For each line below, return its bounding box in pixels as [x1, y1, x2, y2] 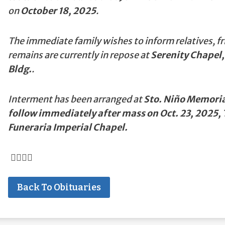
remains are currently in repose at [8, 49, 151, 61]
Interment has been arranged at [8, 93, 142, 105]
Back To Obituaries [17, 182, 101, 193]
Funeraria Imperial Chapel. [8, 122, 128, 133]
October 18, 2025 [20, 5, 96, 17]
